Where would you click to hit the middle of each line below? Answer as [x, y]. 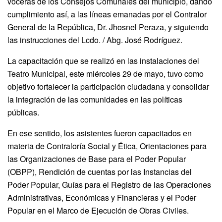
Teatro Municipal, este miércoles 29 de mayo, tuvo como [106, 73]
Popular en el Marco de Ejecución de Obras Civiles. [98, 210]
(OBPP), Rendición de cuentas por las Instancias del [100, 171]
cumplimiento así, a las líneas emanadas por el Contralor [107, 14]
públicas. [23, 112]
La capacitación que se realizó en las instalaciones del [103, 60]
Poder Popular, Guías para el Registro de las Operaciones [109, 184]
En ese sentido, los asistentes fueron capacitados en [100, 133]
